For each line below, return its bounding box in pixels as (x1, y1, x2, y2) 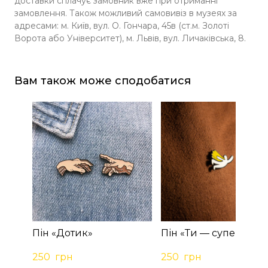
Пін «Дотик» (32, 227, 93, 239)
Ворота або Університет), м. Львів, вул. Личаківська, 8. (14, 32, 246, 44)
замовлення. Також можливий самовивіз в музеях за (14, 7, 237, 19)
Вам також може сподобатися (14, 74, 191, 87)
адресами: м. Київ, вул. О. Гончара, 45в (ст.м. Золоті (14, 20, 229, 31)
